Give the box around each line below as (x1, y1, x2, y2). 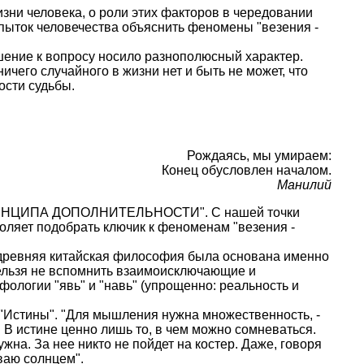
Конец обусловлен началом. (162, 163, 331, 177)
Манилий (277, 178, 331, 192)
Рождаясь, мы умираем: (187, 149, 331, 162)
